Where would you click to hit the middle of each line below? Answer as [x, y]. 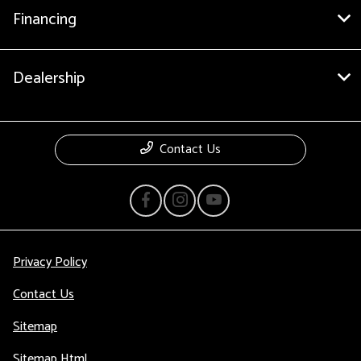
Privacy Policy [50, 263]
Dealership [49, 79]
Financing [45, 20]
